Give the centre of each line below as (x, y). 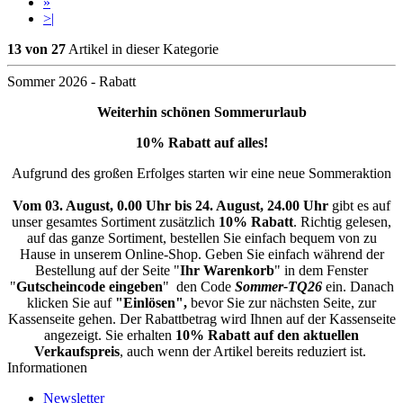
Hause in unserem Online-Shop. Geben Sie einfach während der (201, 255)
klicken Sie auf (71, 303)
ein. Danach (359, 287)
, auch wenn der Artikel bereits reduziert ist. (244, 352)
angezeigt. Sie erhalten (110, 336)
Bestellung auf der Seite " (107, 271)
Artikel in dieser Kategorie (142, 49)
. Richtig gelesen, (342, 222)
